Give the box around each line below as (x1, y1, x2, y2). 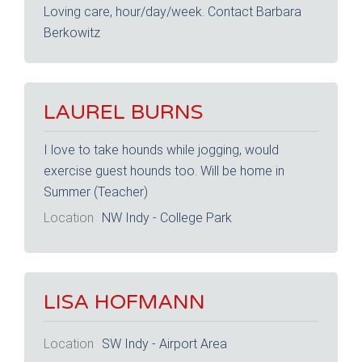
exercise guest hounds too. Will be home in (44, 163, 284, 179)
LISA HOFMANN (44, 288, 205, 314)
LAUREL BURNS (44, 99, 203, 125)
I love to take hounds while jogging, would (44, 142, 279, 158)
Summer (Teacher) (44, 184, 148, 200)
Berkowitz (44, 25, 100, 41)
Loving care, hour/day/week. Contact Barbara (44, 4, 301, 20)
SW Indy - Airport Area (101, 336, 227, 352)
